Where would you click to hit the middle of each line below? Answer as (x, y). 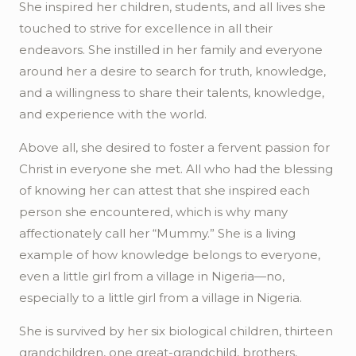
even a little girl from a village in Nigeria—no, (152, 276)
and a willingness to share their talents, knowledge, (172, 93)
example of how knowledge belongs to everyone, (170, 255)
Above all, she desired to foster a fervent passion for (174, 147)
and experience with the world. (113, 114)
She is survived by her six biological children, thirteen (176, 331)
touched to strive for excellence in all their (146, 28)
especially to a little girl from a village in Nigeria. (161, 298)
